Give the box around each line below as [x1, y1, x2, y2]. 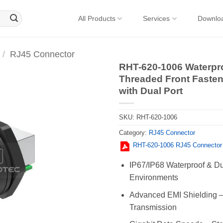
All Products [78, 14, 116, 22]
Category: [119, 129, 149, 137]
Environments [129, 173, 178, 182]
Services [143, 14, 170, 22]
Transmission [129, 203, 177, 212]
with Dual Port [119, 86, 183, 96]
